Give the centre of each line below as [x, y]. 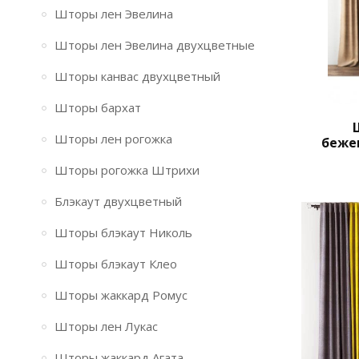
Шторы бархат [98, 107]
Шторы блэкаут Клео [116, 264]
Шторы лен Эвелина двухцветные [155, 45]
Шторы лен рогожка [113, 139]
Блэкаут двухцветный [118, 201]
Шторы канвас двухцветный [137, 76]
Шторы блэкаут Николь [123, 232]
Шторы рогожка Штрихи [127, 170]
